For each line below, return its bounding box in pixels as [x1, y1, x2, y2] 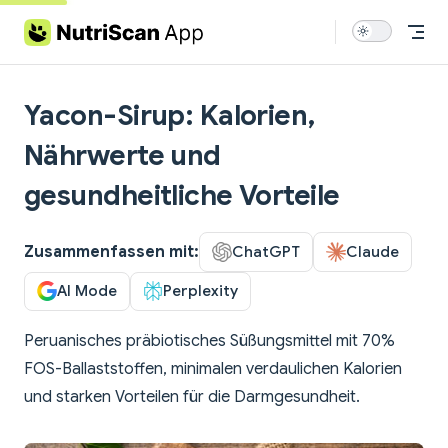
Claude [346, 241, 399, 261]
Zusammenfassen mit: [24, 241, 199, 262]
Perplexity [163, 281, 238, 301]
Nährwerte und [24, 138, 221, 173]
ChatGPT [232, 241, 300, 261]
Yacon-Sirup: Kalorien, [24, 98, 316, 133]
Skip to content [24, 20, 119, 35]
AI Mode [57, 281, 117, 301]
